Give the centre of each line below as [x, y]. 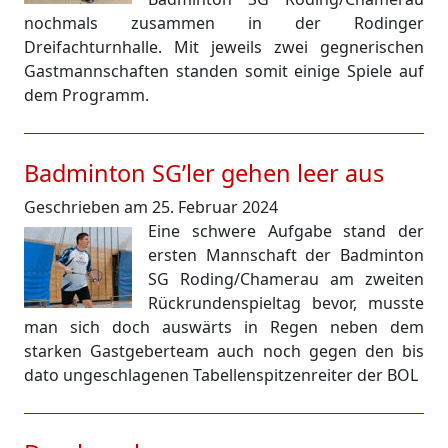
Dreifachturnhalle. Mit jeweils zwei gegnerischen [224, 47]
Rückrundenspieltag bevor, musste [286, 303]
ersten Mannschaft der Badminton [286, 255]
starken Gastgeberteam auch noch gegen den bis [224, 351]
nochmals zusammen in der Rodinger [224, 23]
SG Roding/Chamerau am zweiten [286, 279]
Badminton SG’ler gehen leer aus [204, 173]
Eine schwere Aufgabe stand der [286, 231]
